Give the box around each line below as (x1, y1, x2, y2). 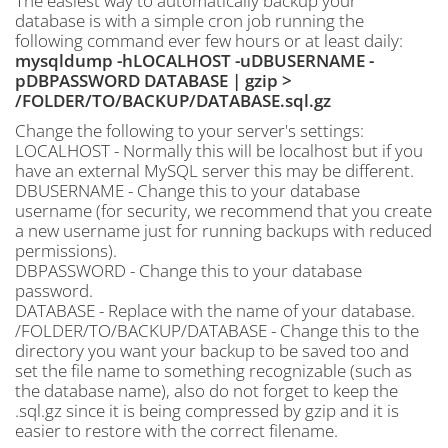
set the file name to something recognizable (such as (15, 359, 412, 382)
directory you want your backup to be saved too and (15, 339, 409, 362)
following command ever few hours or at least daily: (15, 29, 403, 52)
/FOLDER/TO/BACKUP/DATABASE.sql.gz (15, 89, 331, 112)
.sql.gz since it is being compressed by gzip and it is (15, 399, 399, 422)
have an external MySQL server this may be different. (15, 159, 414, 182)
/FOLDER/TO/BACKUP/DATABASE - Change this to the (15, 319, 419, 342)
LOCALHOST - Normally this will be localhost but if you (15, 139, 423, 162)
